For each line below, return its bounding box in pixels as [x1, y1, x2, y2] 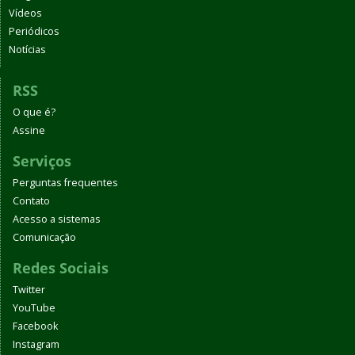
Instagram [13, 338, 59, 352]
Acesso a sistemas [13, 212, 101, 227]
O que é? [13, 105, 55, 120]
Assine [13, 124, 45, 138]
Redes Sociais [13, 258, 109, 278]
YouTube [13, 301, 55, 315]
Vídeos [9, 6, 42, 21]
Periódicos [9, 25, 59, 39]
